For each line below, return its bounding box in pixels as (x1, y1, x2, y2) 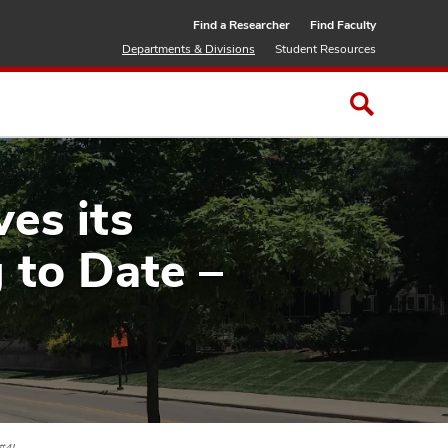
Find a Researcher (193, 17, 290, 33)
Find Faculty (310, 17, 376, 33)
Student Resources (275, 41, 376, 57)
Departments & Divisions (122, 41, 255, 57)
